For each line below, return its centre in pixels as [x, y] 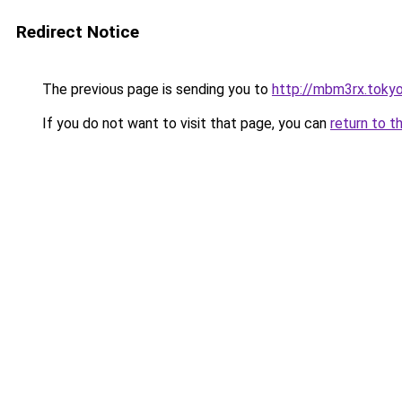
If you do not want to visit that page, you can [184, 123]
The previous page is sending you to [155, 89]
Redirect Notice [78, 32]
